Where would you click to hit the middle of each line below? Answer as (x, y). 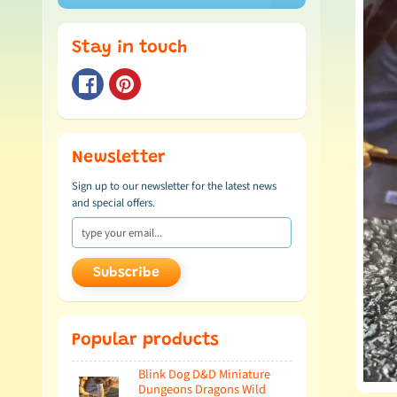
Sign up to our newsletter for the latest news (174, 186)
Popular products (145, 341)
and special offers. (113, 203)
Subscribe (126, 273)
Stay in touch (129, 48)
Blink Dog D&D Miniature (204, 375)
